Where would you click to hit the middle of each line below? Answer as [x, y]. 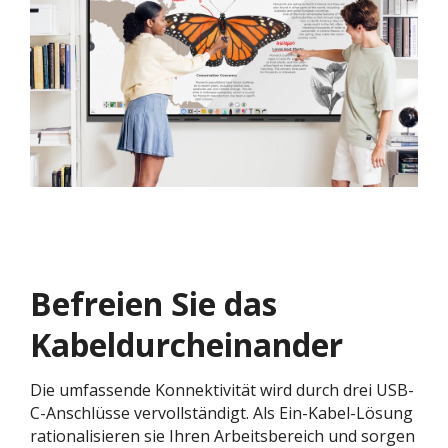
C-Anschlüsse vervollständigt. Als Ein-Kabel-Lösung [221, 413]
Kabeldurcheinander [186, 345]
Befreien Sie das [153, 304]
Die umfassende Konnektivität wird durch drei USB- [222, 390]
